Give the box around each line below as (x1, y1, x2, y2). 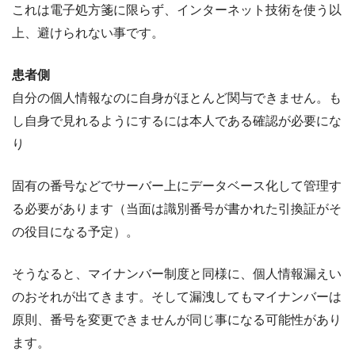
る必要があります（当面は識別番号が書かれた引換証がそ (12, 201, 342, 216)
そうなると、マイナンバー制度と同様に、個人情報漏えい (12, 266, 342, 281)
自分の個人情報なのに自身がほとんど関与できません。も (12, 90, 342, 105)
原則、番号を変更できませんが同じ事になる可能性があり (12, 312, 342, 326)
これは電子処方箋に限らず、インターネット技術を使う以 (12, 2, 342, 17)
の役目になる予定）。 (12, 224, 139, 239)
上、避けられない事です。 (12, 25, 164, 40)
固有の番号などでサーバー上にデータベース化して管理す (12, 178, 342, 193)
